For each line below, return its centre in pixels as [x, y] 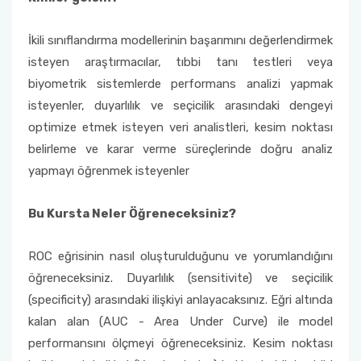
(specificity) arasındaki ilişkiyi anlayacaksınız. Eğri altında [180, 300]
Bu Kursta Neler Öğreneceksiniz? [132, 214]
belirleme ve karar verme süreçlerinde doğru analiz [180, 149]
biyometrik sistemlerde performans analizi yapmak [180, 84]
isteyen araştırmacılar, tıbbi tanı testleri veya [180, 62]
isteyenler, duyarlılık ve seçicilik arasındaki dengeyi [180, 106]
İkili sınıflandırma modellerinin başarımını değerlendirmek [180, 40]
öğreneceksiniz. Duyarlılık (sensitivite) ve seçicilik [180, 278]
